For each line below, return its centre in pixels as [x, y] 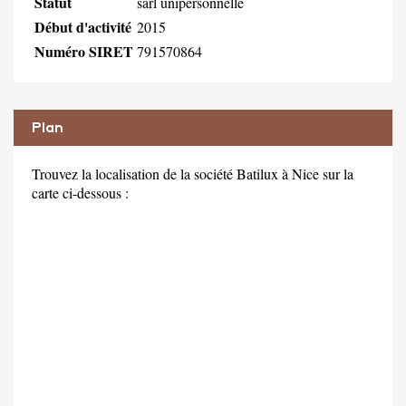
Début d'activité [83, 26]
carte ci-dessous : [80, 192]
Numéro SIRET [84, 51]
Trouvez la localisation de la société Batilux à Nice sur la [193, 173]
